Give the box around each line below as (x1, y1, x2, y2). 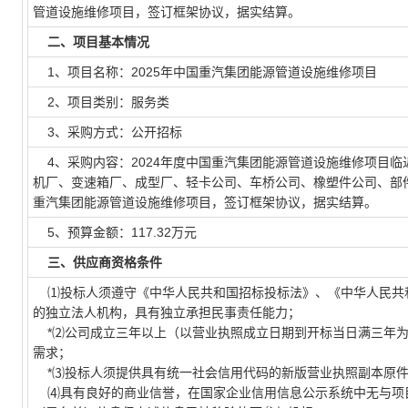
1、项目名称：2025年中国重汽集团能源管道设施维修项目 (33, 65, 377, 79)
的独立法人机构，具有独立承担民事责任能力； (33, 305, 301, 320)
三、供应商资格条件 (47, 255, 162, 270)
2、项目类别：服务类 (33, 95, 169, 109)
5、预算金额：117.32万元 (33, 225, 197, 240)
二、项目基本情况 (47, 35, 149, 49)
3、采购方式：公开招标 (33, 125, 182, 139)
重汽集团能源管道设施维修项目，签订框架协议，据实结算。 (33, 195, 377, 209)
